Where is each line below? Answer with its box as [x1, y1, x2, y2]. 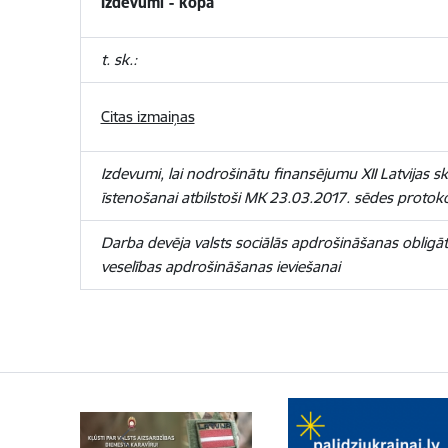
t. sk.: [100, 50, 137, 69]
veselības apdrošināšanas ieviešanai [100, 257, 340, 276]
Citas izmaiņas [100, 107, 195, 126]
